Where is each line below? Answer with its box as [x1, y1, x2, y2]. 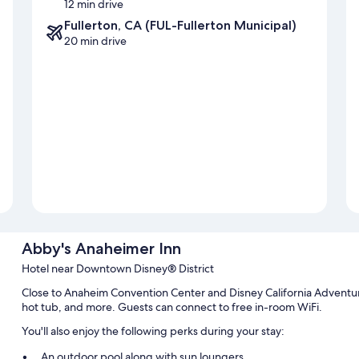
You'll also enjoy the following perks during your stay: [21, 324, 284, 339]
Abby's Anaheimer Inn [21, 239, 181, 259]
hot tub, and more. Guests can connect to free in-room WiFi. [21, 300, 322, 315]
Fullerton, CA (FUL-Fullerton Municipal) [64, 18, 296, 34]
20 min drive [64, 34, 127, 49]
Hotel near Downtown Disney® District [21, 261, 214, 276]
